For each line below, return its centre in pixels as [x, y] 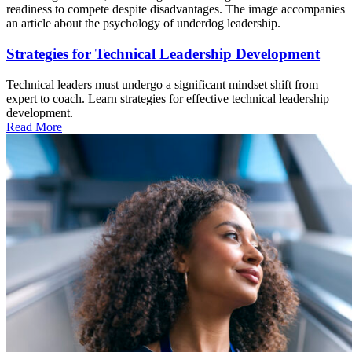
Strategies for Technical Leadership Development [163, 53]
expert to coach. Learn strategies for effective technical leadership [168, 98]
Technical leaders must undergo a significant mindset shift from [162, 84]
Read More [34, 126]
